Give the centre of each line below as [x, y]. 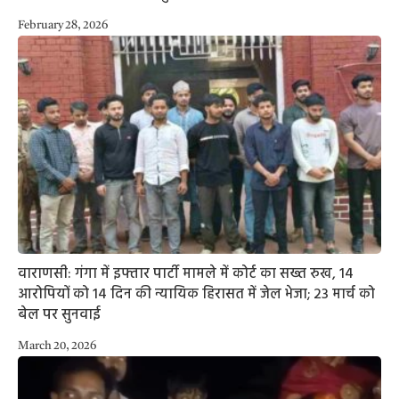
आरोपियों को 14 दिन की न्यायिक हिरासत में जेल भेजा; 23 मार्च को [196, 294]
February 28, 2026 [63, 25]
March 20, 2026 [57, 346]
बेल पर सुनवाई [59, 315]
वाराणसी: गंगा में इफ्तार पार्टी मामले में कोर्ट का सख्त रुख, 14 [186, 274]
